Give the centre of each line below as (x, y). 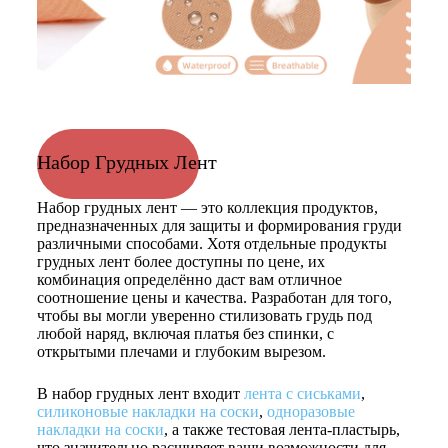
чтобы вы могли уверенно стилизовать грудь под (204, 315)
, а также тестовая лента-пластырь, (281, 429)
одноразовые (310, 411)
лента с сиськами (302, 393)
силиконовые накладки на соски (147, 411)
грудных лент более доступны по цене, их (180, 261)
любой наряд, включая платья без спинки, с (185, 333)
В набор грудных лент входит (140, 393)
